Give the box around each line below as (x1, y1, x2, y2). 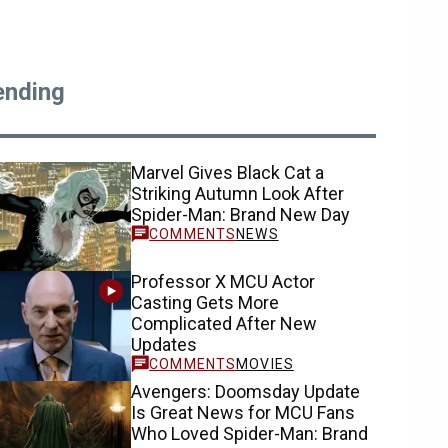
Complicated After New (131, 313, 318, 335)
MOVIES (236, 356, 294, 373)
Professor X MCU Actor (131, 271, 316, 293)
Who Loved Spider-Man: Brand (131, 422, 369, 444)
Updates (131, 334, 198, 356)
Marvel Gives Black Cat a (131, 162, 325, 183)
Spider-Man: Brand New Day (131, 204, 351, 225)
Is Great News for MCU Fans (131, 401, 356, 423)
